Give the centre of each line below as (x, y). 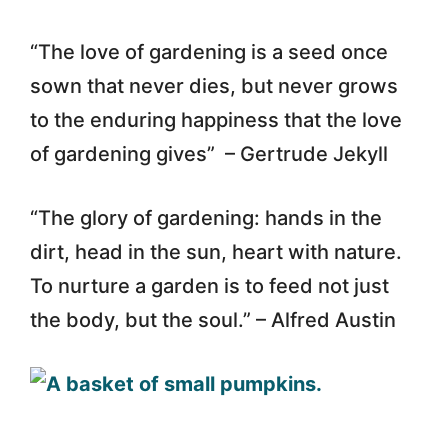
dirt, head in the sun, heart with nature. (216, 251)
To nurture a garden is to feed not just (209, 285)
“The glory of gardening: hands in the (206, 217)
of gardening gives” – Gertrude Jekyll (209, 153)
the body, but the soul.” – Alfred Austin (213, 319)
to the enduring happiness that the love (216, 119)
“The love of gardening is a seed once (209, 51)
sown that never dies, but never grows (214, 85)
